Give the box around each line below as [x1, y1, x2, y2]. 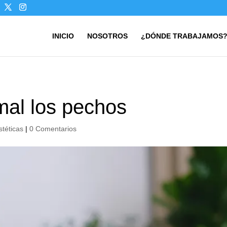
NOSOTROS [87, 32, 128, 40]
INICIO [52, 32, 74, 40]
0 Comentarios [29, 124, 77, 133]
